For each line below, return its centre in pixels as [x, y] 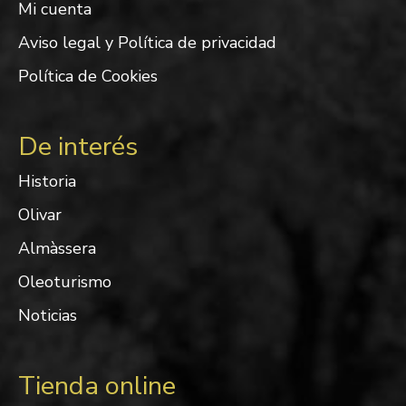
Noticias [48, 316]
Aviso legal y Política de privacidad [147, 43]
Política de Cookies [88, 77]
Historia [47, 182]
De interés [78, 147]
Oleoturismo [65, 282]
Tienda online [97, 386]
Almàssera [57, 249]
